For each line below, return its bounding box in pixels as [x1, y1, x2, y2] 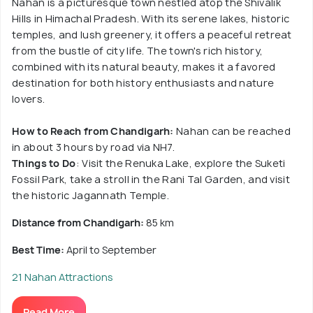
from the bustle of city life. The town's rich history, [12, 43, 263, 57]
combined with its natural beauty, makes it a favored [12, 59, 276, 73]
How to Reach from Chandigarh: [12, 124, 174, 138]
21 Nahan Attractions [12, 270, 113, 284]
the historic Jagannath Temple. [12, 188, 170, 202]
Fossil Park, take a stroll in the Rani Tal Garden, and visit [12, 172, 290, 186]
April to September [66, 242, 156, 256]
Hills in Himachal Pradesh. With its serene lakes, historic [12, 11, 290, 25]
